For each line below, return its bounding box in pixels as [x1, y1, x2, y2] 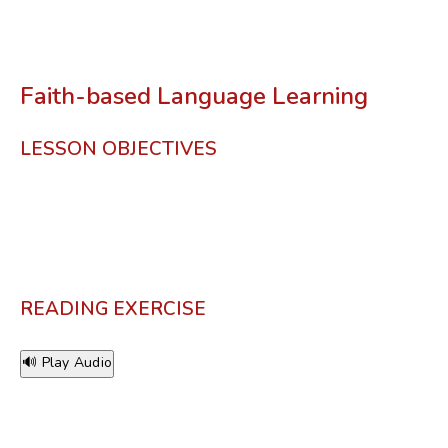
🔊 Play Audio [22, 353, 112, 372]
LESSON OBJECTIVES [20, 136, 218, 162]
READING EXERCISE [20, 296, 207, 322]
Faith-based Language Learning [20, 80, 369, 112]
